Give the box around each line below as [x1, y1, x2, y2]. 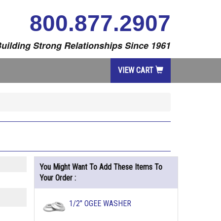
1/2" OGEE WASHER [69, 199, 131, 208]
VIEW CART [118, 66, 155, 75]
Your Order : [39, 173, 76, 183]
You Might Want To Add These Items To [39, 162, 162, 172]
